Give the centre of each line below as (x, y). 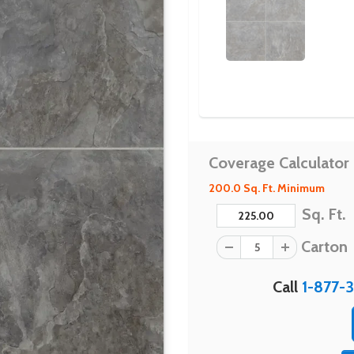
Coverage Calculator (279, 163)
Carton (322, 247)
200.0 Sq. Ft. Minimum (267, 188)
